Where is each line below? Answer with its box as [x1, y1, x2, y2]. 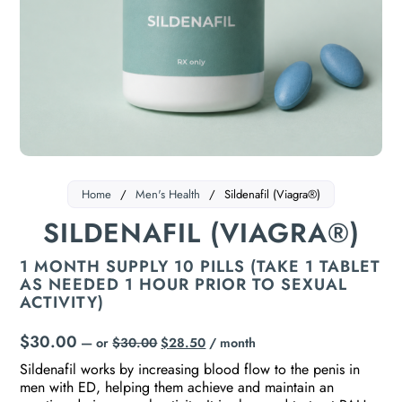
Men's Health [135, 185, 200, 203]
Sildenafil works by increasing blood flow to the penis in [20, 358, 361, 380]
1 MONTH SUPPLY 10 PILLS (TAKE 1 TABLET [20, 254, 381, 278]
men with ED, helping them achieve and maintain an [20, 376, 335, 398]
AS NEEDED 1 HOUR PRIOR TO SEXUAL [20, 272, 348, 296]
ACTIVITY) [20, 290, 105, 314]
